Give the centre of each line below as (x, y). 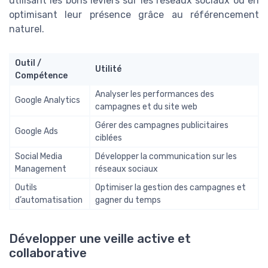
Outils (26, 187)
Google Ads (36, 131)
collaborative (48, 253)
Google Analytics (48, 100)
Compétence (41, 75)
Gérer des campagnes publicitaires (162, 125)
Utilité (108, 69)
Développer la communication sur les (166, 156)
